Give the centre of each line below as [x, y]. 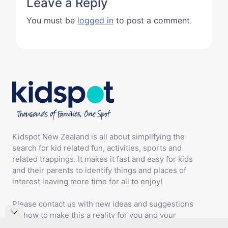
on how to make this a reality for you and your [94, 215]
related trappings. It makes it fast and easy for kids [102, 159]
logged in [96, 21]
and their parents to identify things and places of [99, 170]
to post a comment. [153, 21]
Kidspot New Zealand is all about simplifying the [98, 136]
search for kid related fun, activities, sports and [97, 148]
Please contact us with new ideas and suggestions [103, 204]
